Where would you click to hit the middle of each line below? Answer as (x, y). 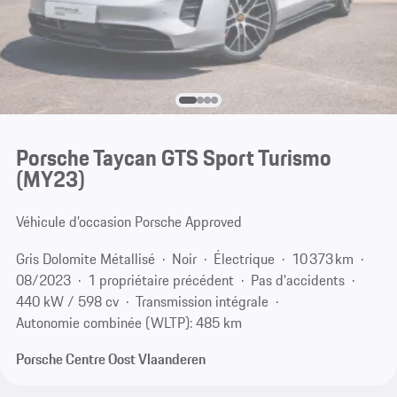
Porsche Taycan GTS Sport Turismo (173, 158)
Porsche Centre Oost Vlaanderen (110, 359)
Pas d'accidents (297, 280)
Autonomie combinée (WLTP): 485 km (128, 322)
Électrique (244, 258)
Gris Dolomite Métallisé (85, 258)
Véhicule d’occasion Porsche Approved (128, 222)
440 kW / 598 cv (67, 301)
